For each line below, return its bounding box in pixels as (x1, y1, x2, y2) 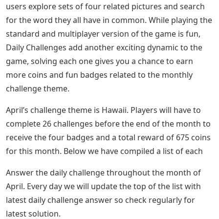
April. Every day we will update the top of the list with (6, 180, 201, 192)
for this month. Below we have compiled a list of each (6, 145, 203, 156)
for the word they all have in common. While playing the (6, 14, 212, 25)
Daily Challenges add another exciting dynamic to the (6, 42, 202, 53)
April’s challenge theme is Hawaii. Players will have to (6, 104, 201, 115)
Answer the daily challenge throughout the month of (6, 167, 201, 178)
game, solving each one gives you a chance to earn (6, 55, 193, 66)
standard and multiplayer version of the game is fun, (6, 28, 200, 39)
